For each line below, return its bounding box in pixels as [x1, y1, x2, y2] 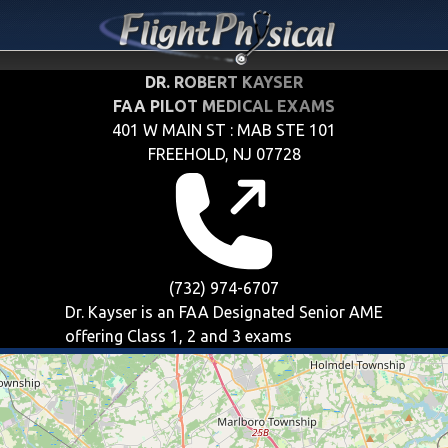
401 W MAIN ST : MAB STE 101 [112, 121, 336, 139]
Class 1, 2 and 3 [127, 327, 241, 345]
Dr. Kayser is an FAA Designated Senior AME [65, 303, 383, 321]
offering [65, 327, 127, 345]
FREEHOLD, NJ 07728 [147, 145, 301, 163]
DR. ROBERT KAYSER [145, 73, 303, 91]
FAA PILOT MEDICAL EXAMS [113, 97, 335, 115]
